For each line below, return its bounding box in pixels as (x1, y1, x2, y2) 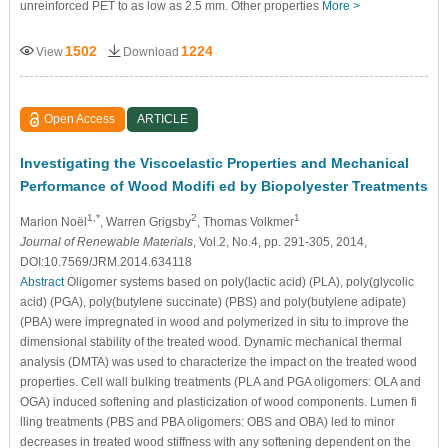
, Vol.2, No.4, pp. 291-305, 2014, (192, 234, 367, 249)
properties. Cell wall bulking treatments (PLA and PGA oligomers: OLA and (19, 374, 421, 389)
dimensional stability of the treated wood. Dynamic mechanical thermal (19, 334, 402, 349)
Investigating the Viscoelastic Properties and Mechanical (19, 154, 409, 171)
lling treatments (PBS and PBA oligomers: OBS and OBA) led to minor (19, 414, 395, 429)
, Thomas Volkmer (196, 214, 294, 229)
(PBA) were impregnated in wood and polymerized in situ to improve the (19, 314, 409, 329)
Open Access (44, 111, 116, 126)
